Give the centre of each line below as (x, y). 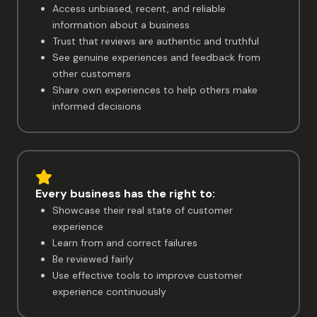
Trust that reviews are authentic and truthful (156, 41)
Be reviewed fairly (93, 259)
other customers (92, 74)
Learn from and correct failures (125, 243)
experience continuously (109, 292)
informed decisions (97, 106)
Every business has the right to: (125, 194)
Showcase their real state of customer (143, 211)
